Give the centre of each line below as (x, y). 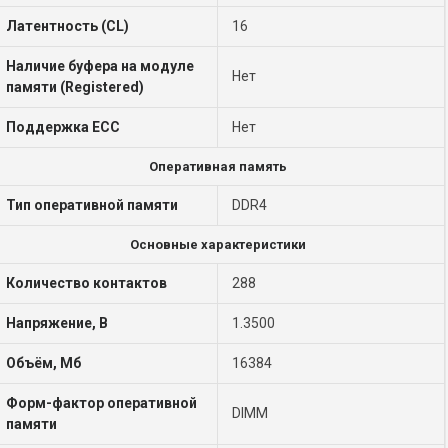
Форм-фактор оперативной (102, 403)
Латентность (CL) (68, 26)
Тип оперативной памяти (92, 205)
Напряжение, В (57, 323)
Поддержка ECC (63, 127)
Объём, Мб (44, 363)
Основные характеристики (218, 244)
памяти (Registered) (75, 87)
